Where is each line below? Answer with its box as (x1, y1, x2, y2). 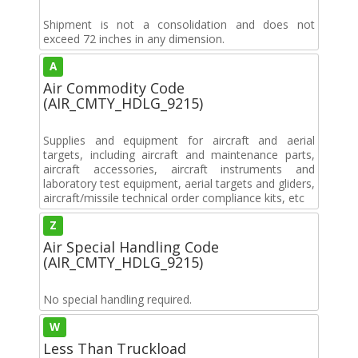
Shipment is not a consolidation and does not (43, 16, 315, 32)
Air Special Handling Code (43, 237, 219, 257)
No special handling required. (43, 291, 192, 307)
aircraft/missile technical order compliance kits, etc (43, 189, 304, 205)
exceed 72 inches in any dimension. (43, 30, 225, 46)
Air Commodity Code (43, 78, 185, 97)
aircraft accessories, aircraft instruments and (43, 161, 315, 177)
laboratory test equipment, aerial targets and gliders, (43, 175, 315, 191)
